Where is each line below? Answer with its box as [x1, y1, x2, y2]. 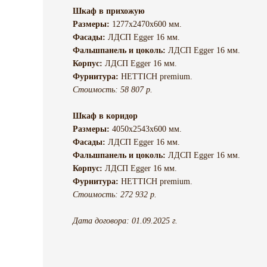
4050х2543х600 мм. [110, 124, 182, 133]
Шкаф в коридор [73, 111, 138, 120]
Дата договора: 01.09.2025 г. [73, 216, 178, 225]
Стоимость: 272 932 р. [73, 190, 157, 199]
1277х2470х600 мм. [110, 19, 182, 29]
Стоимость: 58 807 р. [73, 85, 153, 94]
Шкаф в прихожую [73, 6, 145, 15]
